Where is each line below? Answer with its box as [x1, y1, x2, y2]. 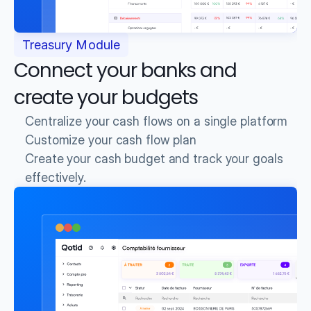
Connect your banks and [14, 57, 237, 84]
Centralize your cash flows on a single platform [25, 113, 288, 128]
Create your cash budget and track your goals [25, 151, 283, 166]
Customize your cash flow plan [25, 133, 197, 147]
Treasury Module [22, 37, 120, 52]
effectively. [25, 170, 86, 185]
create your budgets [14, 84, 198, 111]
